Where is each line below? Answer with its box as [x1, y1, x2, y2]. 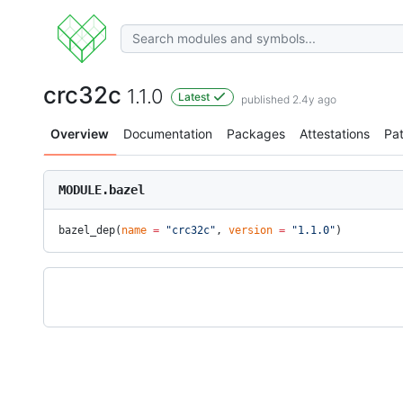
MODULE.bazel [58, 182, 145, 197]
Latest [178, 90, 212, 103]
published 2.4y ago [241, 93, 336, 106]
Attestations [300, 126, 370, 141]
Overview [50, 126, 109, 141]
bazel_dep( [58, 224, 121, 237]
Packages [227, 126, 285, 141]
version [228, 224, 273, 237]
